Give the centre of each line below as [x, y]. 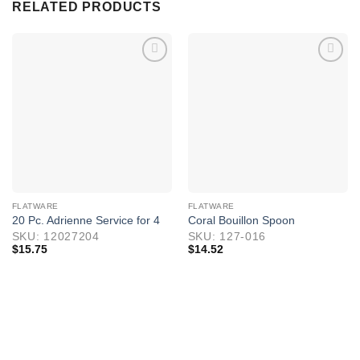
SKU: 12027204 [55, 236]
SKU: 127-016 [227, 236]
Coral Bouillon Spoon [241, 221]
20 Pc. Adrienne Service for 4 [86, 221]
